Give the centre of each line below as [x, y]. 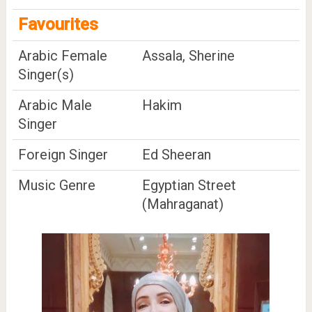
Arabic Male [55, 105]
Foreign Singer [63, 154]
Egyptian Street [189, 185]
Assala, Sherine [188, 55]
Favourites [58, 24]
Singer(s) [46, 74]
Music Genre [56, 185]
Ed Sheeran [176, 154]
